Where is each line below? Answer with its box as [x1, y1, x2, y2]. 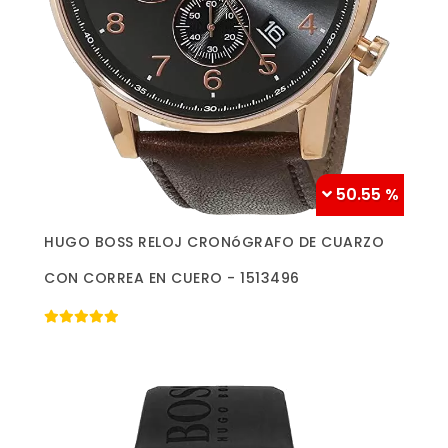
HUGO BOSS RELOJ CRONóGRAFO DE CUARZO [44, 232, 384, 253]
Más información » [165, 228, 283, 248]
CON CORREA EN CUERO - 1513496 [44, 268, 300, 289]
